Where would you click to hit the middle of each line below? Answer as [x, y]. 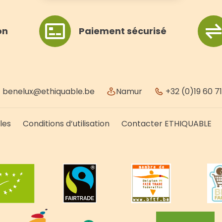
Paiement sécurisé [123, 31]
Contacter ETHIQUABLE [166, 124]
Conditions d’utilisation [66, 124]
